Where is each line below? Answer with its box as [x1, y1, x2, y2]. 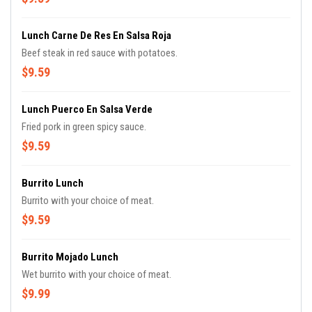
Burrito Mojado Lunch [22, 251, 118, 263]
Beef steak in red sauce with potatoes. [22, 47, 178, 59]
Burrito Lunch [22, 177, 84, 189]
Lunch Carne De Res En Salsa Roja [22, 29, 171, 42]
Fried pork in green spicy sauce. [22, 120, 146, 133]
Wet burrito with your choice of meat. [22, 268, 171, 281]
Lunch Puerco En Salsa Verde [22, 103, 153, 116]
